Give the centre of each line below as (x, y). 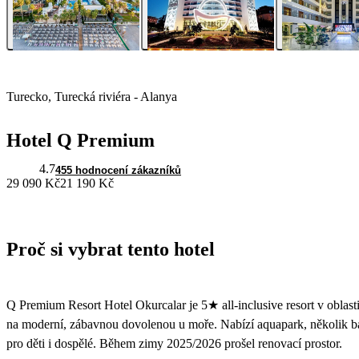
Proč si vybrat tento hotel (111, 250)
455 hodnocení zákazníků (118, 171)
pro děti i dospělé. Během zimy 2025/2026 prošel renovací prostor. (174, 343)
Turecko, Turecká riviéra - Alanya (92, 97)
